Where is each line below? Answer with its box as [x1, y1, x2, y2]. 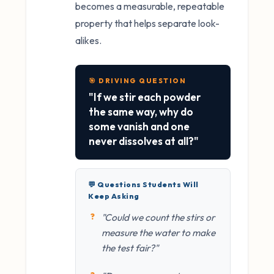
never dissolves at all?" [89, 134, 199, 147]
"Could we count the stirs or [102, 210, 215, 223]
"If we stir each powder [89, 90, 201, 103]
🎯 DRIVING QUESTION [89, 76, 186, 85]
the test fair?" [102, 241, 158, 254]
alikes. [75, 34, 102, 47]
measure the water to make [102, 226, 215, 239]
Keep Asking [88, 191, 139, 201]
